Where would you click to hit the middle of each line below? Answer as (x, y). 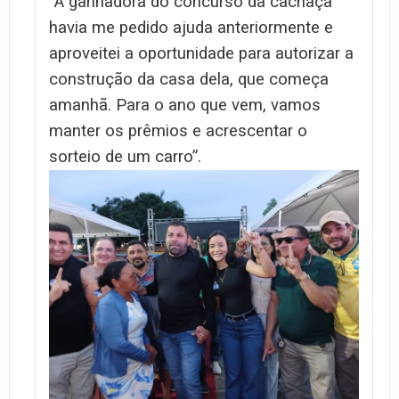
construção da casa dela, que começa (189, 79)
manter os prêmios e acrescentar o (178, 130)
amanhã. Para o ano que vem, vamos (185, 105)
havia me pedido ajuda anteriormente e (191, 27)
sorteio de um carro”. (125, 156)
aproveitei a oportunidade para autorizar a (201, 53)
